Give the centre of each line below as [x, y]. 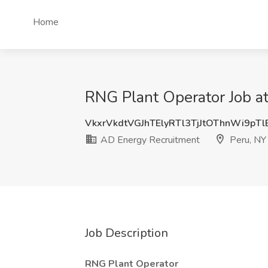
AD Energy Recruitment [149, 140]
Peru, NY [247, 140]
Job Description [127, 233]
